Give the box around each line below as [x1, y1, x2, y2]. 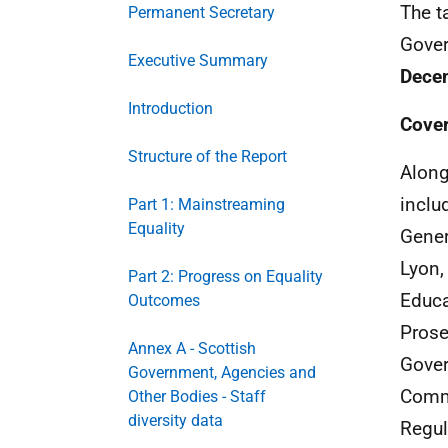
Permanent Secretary [128, 3, 275, 22]
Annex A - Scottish [128, 339, 256, 358]
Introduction [128, 99, 213, 118]
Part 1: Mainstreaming [128, 195, 285, 214]
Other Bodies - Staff [128, 387, 266, 406]
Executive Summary [128, 51, 268, 70]
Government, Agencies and [128, 363, 316, 382]
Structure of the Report [128, 147, 287, 166]
